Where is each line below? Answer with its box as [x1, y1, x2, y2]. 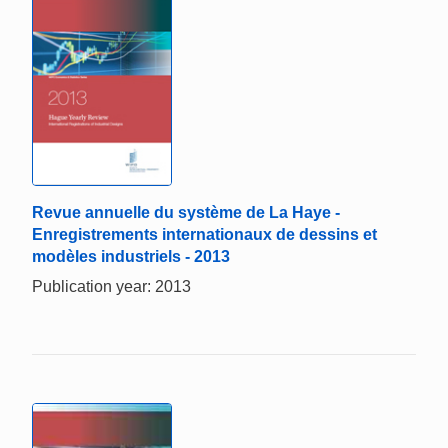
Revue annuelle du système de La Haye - [32, 204, 340, 222]
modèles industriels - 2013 [32, 248, 230, 266]
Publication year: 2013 [32, 278, 191, 296]
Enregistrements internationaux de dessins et [32, 226, 377, 244]
